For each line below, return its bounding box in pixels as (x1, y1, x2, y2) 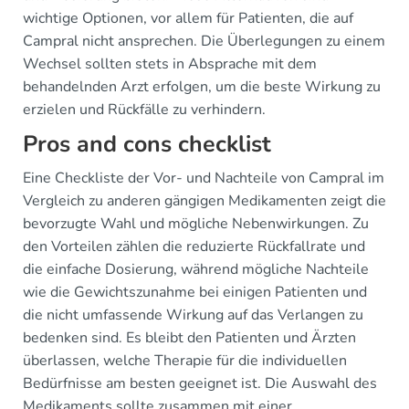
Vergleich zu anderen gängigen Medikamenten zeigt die (23, 191, 386, 211)
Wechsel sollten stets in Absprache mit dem (23, 54, 317, 74)
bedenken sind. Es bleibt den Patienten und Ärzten (23, 328, 356, 348)
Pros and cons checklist (23, 129, 271, 160)
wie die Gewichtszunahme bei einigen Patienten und (23, 282, 367, 302)
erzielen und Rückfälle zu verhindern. (23, 100, 266, 120)
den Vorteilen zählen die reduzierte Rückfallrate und (23, 236, 365, 257)
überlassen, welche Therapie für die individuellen (23, 351, 347, 371)
